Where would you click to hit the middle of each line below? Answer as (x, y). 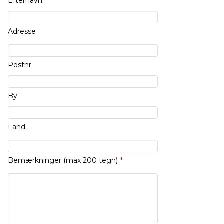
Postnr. (20, 65)
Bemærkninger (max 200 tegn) (63, 161)
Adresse (22, 32)
